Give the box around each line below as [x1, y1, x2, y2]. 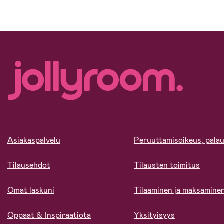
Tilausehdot [7, 160, 50, 171]
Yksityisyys [133, 210, 175, 221]
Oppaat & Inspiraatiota [7, 210, 91, 221]
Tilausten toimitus [133, 160, 200, 171]
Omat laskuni [7, 185, 54, 196]
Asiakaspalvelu [7, 135, 60, 146]
